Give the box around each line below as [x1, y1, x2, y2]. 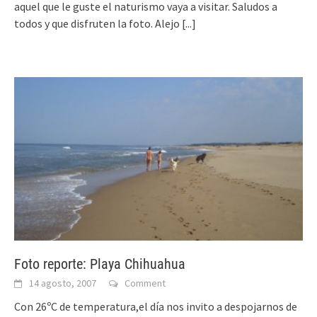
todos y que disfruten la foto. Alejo [14, 16, 182, 30]
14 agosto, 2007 [29, 276, 96, 289]
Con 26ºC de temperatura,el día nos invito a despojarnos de [14, 299, 297, 313]
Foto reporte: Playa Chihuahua [14, 255, 185, 272]
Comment [125, 276, 166, 289]
